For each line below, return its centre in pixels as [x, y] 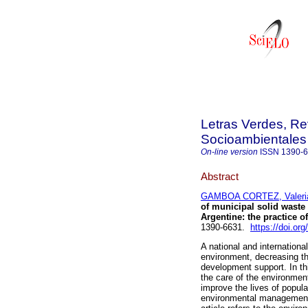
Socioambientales [254, 139]
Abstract [220, 176]
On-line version [229, 152]
